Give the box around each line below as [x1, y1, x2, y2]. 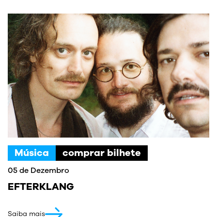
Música [15, 146, 49, 159]
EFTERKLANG [8, 180, 74, 193]
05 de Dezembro [8, 165, 69, 176]
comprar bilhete [62, 146, 141, 159]
